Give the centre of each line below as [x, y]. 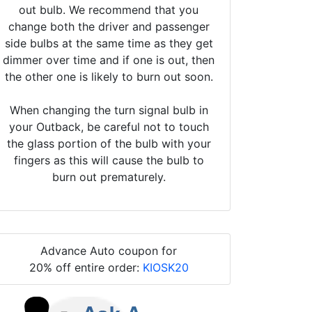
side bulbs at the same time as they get [109, 43]
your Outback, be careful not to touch [109, 126]
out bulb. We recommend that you [109, 9]
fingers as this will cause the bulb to [109, 160]
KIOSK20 [165, 267]
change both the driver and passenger [109, 26]
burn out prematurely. [109, 177]
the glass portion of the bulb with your [109, 143]
